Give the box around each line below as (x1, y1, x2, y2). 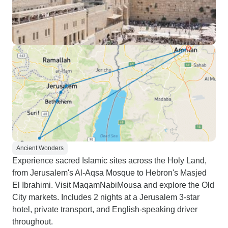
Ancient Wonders (16, 145, 64, 152)
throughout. (12, 217, 53, 226)
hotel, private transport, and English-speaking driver (12, 205, 197, 214)
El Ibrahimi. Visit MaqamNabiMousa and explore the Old (12, 181, 214, 189)
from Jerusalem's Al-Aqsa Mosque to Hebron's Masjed (12, 168, 207, 177)
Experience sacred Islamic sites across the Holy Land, (12, 156, 207, 165)
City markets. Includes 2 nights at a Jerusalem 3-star (12, 193, 199, 202)
